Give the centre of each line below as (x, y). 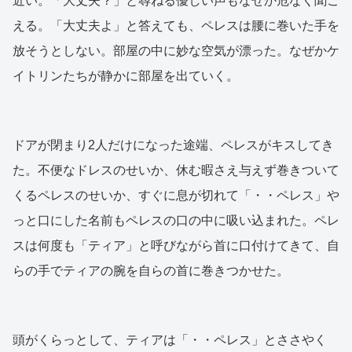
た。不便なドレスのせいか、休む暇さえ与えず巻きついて (176, 170)
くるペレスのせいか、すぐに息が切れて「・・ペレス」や (176, 196)
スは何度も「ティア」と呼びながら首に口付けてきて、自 (176, 246)
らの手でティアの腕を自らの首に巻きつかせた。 (151, 271)
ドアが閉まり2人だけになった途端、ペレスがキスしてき (173, 145)
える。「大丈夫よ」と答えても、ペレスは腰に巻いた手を (176, 26)
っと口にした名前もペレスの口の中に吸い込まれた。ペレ (176, 221)
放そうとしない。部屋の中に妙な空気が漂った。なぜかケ (176, 51)
